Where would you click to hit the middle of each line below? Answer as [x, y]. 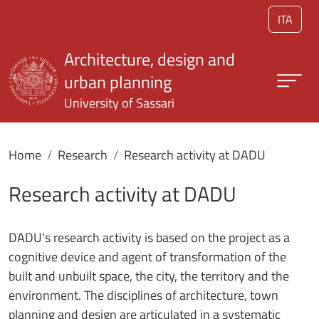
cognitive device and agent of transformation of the [147, 257]
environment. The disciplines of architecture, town [143, 295]
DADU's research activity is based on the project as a [149, 237]
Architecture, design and [150, 59]
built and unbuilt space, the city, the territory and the [149, 276]
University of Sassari [119, 103]
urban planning [118, 82]
